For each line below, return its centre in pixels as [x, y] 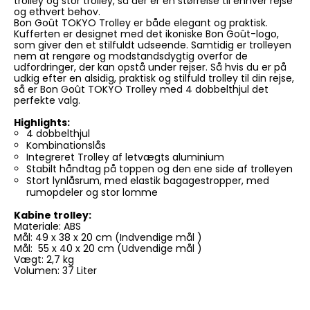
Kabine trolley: [53, 216]
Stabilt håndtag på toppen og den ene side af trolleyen [159, 169]
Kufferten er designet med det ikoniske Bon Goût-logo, [146, 34]
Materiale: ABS [47, 227]
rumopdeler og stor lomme [92, 193]
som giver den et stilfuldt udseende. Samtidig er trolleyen [153, 45]
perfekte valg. [47, 101]
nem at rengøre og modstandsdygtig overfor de [131, 56]
